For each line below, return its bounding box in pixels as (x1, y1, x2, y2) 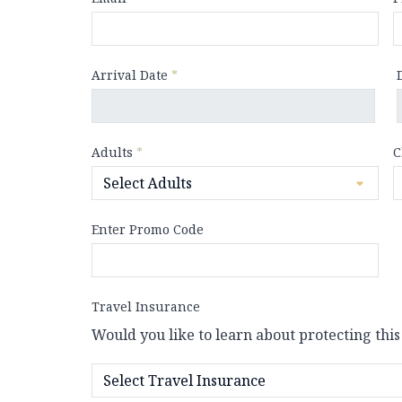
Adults (92, 143, 136, 161)
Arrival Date (92, 66, 171, 83)
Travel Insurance (92, 297, 200, 315)
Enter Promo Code (92, 220, 204, 238)
